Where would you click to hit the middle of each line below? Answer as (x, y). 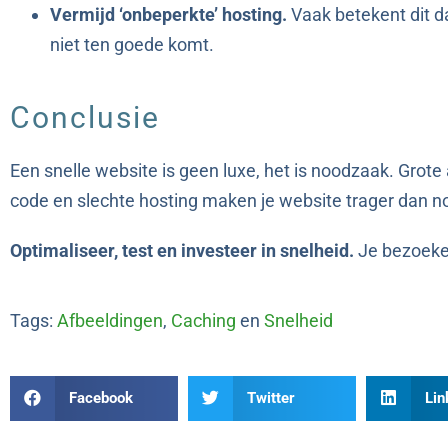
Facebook (100, 398)
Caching (203, 321)
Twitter (270, 398)
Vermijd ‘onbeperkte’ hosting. (168, 15)
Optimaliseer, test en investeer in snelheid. (182, 251)
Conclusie (85, 118)
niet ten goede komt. (132, 45)
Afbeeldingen (110, 321)
